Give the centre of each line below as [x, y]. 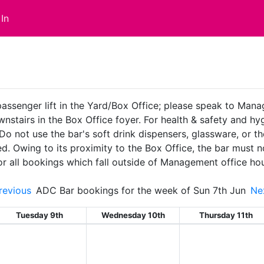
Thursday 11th [226, 215]
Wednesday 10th [133, 215]
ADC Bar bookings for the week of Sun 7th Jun [141, 190]
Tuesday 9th [39, 215]
